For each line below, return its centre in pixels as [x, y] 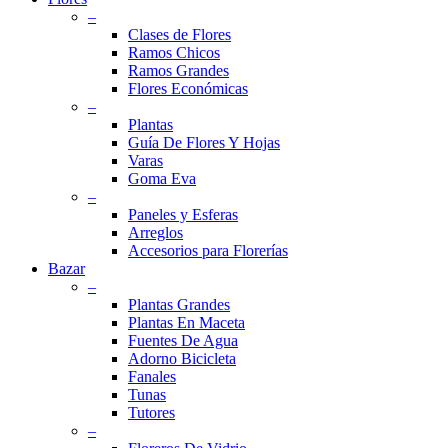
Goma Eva [162, 179]
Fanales [152, 377]
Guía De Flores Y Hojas [204, 143]
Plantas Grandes [179, 305]
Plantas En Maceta [186, 323]
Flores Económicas [188, 89]
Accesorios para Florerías [208, 251]
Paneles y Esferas [183, 215]
